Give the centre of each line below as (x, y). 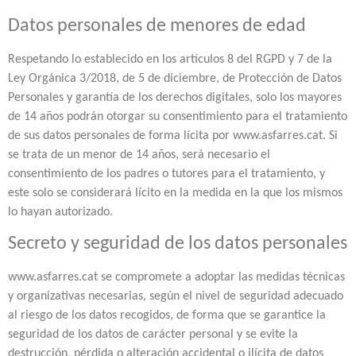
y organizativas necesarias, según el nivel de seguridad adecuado (176, 297)
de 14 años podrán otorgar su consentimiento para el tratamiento (178, 116)
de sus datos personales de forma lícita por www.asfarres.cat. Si (173, 135)
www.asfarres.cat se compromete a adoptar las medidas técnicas (176, 278)
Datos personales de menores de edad (157, 26)
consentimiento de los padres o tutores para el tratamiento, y (166, 174)
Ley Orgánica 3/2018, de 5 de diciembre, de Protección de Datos (175, 78)
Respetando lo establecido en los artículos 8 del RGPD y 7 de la (170, 59)
